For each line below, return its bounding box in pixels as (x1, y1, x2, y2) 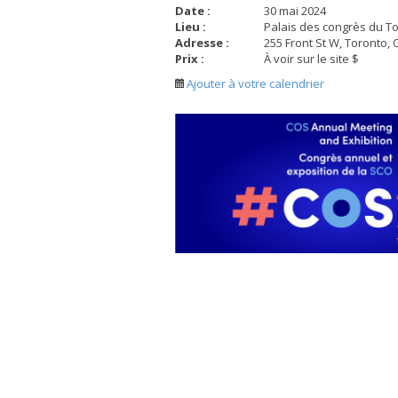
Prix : (175, 51, 204, 68)
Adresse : (175, 35, 229, 52)
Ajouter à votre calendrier (184, 76, 324, 92)
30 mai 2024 (263, 3, 326, 20)
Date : (175, 3, 211, 20)
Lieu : (175, 19, 206, 36)
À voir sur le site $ (263, 51, 359, 68)
